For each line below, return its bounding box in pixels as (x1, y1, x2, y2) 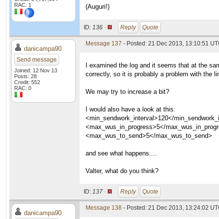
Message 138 (86, 204, 122, 211)
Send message (17, 56, 57, 63)
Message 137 (86, 40, 122, 47)
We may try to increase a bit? (86, 88, 169, 95)
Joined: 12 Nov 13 (14, 67, 57, 73)
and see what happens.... (86, 150, 157, 157)
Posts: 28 (14, 73, 37, 79)
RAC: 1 (14, 2, 31, 8)
